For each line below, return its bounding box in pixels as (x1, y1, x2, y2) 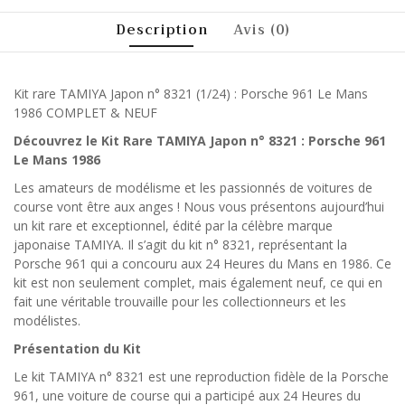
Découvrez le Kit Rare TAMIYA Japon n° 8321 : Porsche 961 (14, 131, 386, 149)
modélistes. (14, 311, 80, 329)
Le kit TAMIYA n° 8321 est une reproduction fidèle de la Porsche (14, 367, 389, 385)
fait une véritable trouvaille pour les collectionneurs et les (14, 292, 346, 310)
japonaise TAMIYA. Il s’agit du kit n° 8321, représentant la (14, 235, 347, 253)
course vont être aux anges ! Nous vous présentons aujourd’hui (14, 197, 384, 215)
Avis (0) (232, 17, 290, 42)
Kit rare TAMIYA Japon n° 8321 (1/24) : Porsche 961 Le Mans (14, 84, 368, 102)
